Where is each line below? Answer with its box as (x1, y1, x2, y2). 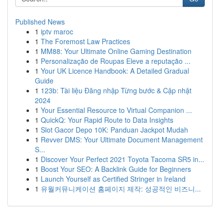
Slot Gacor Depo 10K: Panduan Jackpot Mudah (41, 125, 188, 135)
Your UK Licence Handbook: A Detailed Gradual (41, 66, 189, 76)
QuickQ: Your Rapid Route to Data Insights (41, 115, 173, 125)
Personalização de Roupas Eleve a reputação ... (41, 56, 191, 66)
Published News (15, 17, 65, 27)
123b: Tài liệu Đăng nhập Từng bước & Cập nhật (41, 85, 192, 95)
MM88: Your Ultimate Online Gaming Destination (41, 46, 192, 56)
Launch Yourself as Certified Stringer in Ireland (41, 174, 186, 184)
